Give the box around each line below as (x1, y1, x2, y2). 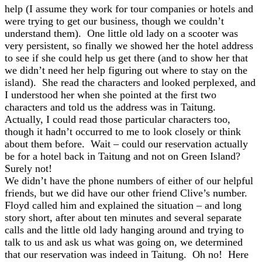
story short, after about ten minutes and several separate (5, 212, 242, 223)
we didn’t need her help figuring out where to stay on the (5, 64, 247, 76)
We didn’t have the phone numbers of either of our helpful (5, 175, 253, 187)
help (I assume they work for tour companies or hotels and (5, 3, 253, 15)
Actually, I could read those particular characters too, (5, 113, 230, 125)
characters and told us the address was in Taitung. (5, 101, 219, 113)
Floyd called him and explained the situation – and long (5, 199, 242, 211)
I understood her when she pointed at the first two (5, 89, 216, 101)
